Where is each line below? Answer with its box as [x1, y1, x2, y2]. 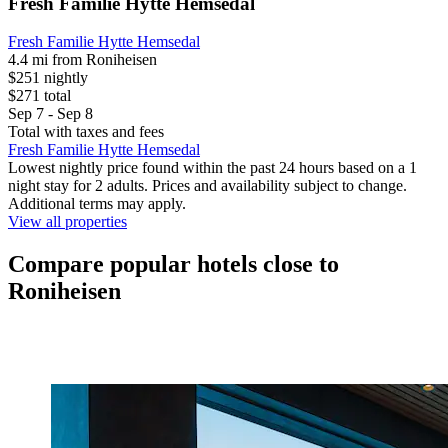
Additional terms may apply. [8, 195, 186, 213]
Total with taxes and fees [8, 123, 164, 141]
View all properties [8, 213, 127, 231]
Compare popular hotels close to [8, 251, 339, 278]
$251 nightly [8, 69, 88, 87]
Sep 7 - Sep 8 [8, 105, 93, 123]
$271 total [8, 87, 71, 105]
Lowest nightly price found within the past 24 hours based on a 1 [8, 159, 417, 177]
